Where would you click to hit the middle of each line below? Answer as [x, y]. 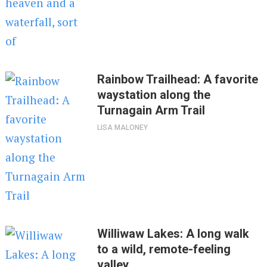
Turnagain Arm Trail [151, 111]
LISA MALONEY [123, 128]
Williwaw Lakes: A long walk [173, 234]
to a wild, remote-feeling [164, 249]
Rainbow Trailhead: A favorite [178, 80]
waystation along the [154, 95]
